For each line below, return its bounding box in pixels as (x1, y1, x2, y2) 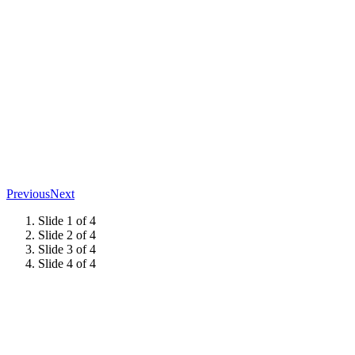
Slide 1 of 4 (38, 213, 96, 227)
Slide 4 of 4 (38, 256, 96, 270)
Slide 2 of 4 (38, 227, 96, 242)
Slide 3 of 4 (38, 242, 96, 256)
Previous (6, 186, 50, 200)
